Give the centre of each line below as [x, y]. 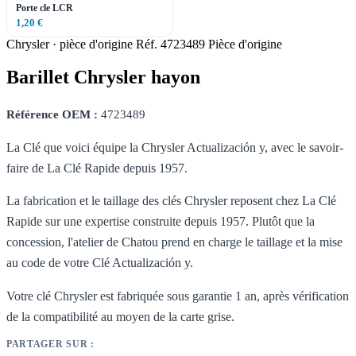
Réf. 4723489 [170, 44]
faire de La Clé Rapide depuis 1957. [97, 168]
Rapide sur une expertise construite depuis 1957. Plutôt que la [161, 222]
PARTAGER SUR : [50, 344]
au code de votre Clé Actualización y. [100, 263]
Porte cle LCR [44, 8]
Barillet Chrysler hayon [103, 77]
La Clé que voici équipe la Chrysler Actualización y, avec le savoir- [175, 147]
